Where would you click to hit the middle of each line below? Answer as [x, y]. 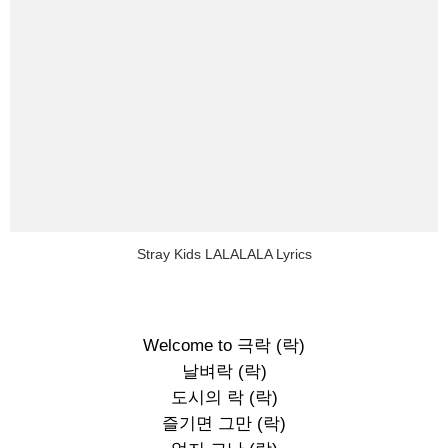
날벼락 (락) [224, 371]
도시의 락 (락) [224, 397]
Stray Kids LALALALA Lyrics [224, 254]
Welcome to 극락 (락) [224, 345]
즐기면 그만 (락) [224, 423]
